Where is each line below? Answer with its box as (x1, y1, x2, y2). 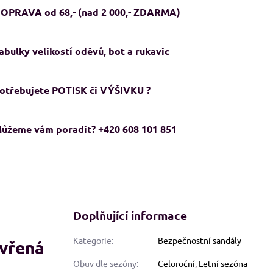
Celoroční (158, 258, 196, 269)
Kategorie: (73, 235, 114, 246)
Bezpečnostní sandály (158, 235, 242, 246)
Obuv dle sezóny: (73, 258, 139, 269)
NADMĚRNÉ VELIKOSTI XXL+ (161, 177, 263, 188)
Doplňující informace (73, 208, 188, 223)
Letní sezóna (199, 258, 248, 269)
